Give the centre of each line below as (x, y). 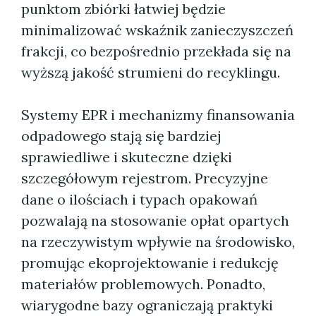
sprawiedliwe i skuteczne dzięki (127, 157)
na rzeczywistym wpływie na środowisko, (158, 242)
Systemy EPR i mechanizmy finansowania (158, 115)
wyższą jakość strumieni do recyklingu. (151, 72)
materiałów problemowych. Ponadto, (143, 284)
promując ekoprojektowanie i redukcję (150, 263)
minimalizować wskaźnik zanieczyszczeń (157, 30)
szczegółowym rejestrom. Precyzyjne (145, 178)
